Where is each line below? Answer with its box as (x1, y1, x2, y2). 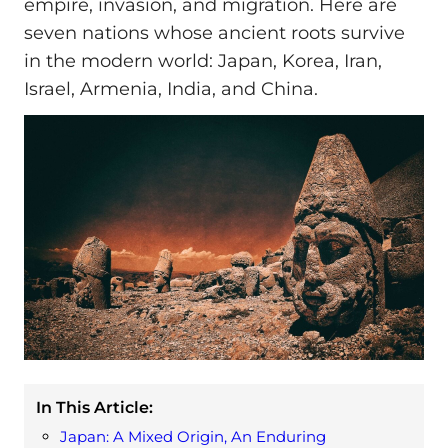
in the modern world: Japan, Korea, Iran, (24, 50, 382, 73)
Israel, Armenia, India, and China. (24, 78, 318, 101)
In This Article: (36, 398, 153, 418)
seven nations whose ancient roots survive (24, 22, 405, 45)
